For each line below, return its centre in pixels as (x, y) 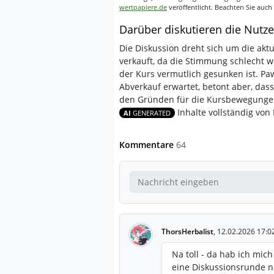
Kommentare (148, 144)
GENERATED (151, 113)
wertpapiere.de (143, 7)
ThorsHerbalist (187, 231)
